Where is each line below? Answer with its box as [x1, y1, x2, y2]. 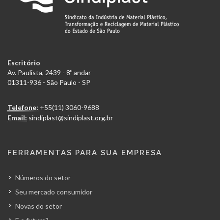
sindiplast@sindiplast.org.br [28, 113, 113, 122]
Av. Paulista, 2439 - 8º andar [7, 68, 91, 77]
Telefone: [7, 103, 38, 111]
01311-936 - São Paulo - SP [7, 78, 90, 86]
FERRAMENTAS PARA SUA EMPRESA [7, 148, 162, 157]
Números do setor [15, 173, 71, 182]
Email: [7, 113, 27, 122]
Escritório [7, 58, 40, 67]
